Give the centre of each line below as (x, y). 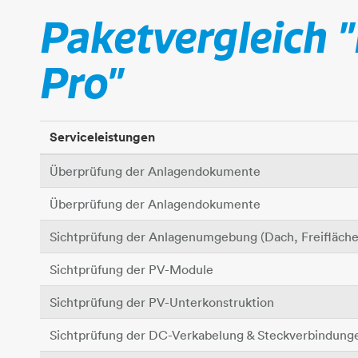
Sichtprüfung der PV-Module (131, 269)
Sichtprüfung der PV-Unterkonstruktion (162, 302)
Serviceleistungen (102, 137)
